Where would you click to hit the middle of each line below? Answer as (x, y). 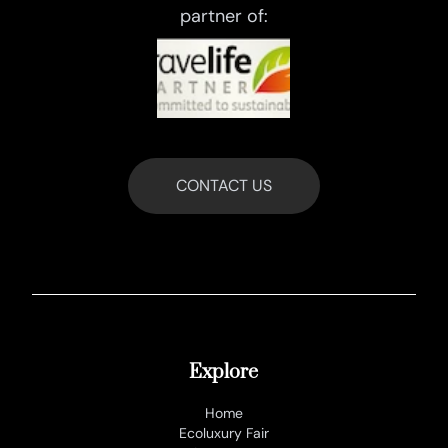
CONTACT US (223, 185)
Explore (224, 372)
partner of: (223, 15)
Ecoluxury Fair (223, 432)
